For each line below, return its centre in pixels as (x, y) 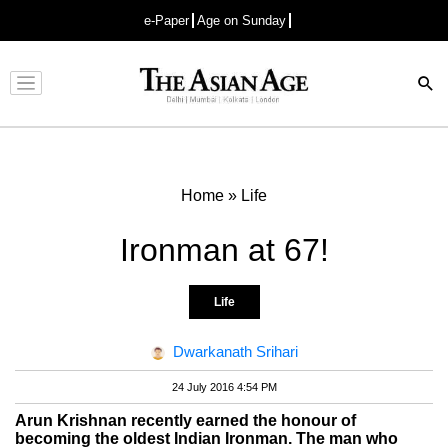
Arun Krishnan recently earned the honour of (185, 420)
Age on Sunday (241, 20)
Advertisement (219, 99)
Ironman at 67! (224, 249)
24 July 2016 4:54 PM (224, 386)
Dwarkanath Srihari (235, 351)
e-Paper (166, 20)
